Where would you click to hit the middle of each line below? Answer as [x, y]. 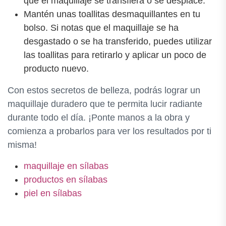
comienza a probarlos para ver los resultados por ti [109, 131]
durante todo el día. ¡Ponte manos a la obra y [99, 117]
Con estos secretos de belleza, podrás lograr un [104, 90]
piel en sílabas [53, 193]
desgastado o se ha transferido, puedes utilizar [118, 41]
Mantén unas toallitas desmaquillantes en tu [112, 14]
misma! [22, 145]
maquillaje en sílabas [66, 166]
